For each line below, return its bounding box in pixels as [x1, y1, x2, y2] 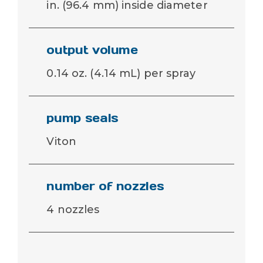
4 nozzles [46, 203, 100, 216]
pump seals [46, 110, 119, 126]
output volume [46, 42, 138, 58]
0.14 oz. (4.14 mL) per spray [46, 66, 196, 80]
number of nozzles [46, 178, 164, 194]
